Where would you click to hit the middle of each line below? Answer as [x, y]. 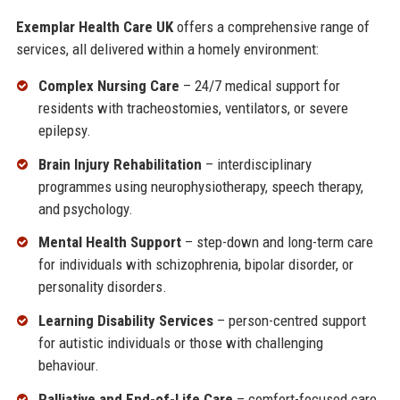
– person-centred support [289, 321]
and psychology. [85, 208]
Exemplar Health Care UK [94, 26]
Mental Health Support [109, 242]
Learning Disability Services [125, 321]
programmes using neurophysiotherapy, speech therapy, [200, 186]
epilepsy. [64, 130]
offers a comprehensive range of [271, 26]
